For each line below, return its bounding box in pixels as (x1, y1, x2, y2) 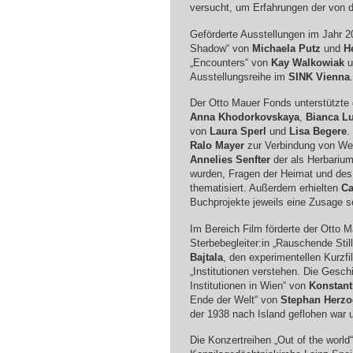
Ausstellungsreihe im (189, 70, 288, 83)
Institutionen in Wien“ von (189, 279, 309, 292)
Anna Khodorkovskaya (189, 111, 299, 124)
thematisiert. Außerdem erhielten (189, 182, 341, 195)
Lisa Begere (288, 125, 347, 138)
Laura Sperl (209, 125, 266, 138)
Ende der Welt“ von (189, 293, 281, 306)
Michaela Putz (251, 42, 321, 54)
